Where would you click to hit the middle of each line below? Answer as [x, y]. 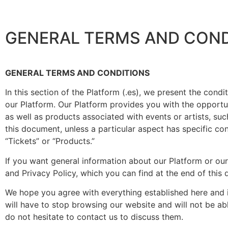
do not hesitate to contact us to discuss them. [94, 217]
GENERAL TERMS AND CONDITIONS [77, 73]
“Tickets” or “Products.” [50, 141]
